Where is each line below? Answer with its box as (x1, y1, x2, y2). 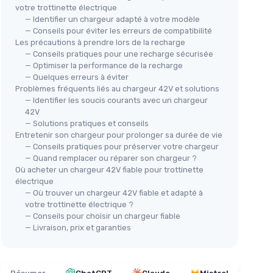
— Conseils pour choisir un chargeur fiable (25, 211, 180, 221)
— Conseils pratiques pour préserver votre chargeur (25, 141, 219, 151)
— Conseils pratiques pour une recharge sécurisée (25, 49, 213, 58)
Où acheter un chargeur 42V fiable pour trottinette (15, 165, 204, 174)
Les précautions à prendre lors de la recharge (15, 37, 185, 47)
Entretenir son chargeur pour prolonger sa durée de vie (15, 130, 222, 140)
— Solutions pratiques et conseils (25, 118, 149, 128)
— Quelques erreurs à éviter (25, 72, 129, 82)
